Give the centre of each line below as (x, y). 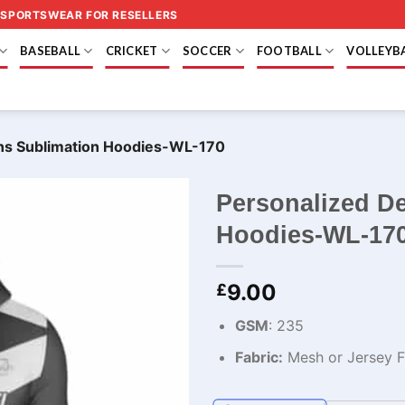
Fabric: (259, 357)
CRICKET (132, 51)
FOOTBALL (289, 51)
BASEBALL (51, 51)
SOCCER (207, 51)
